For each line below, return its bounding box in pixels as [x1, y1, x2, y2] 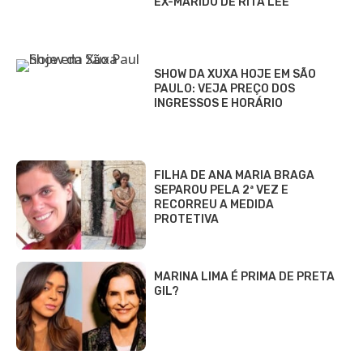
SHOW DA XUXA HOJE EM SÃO [154, 66, 316, 81]
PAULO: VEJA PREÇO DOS [154, 81, 295, 96]
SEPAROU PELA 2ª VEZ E [154, 182, 288, 197]
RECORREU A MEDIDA [154, 197, 274, 211]
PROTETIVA [154, 211, 219, 226]
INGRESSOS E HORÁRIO [154, 96, 283, 110]
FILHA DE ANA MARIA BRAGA [154, 168, 314, 182]
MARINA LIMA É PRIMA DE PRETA [154, 269, 335, 284]
